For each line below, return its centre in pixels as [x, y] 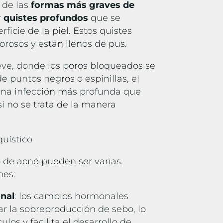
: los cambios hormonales [72, 196]
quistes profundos [47, 18]
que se [106, 18]
